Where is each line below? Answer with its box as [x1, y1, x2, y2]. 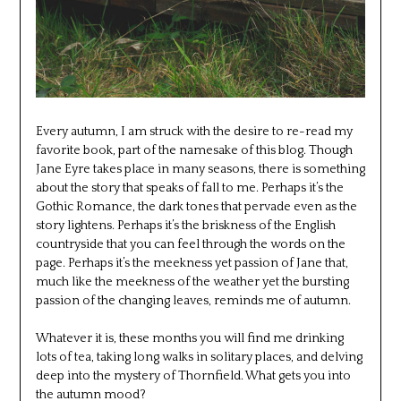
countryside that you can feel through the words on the [35, 237, 346, 252]
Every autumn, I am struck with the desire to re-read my [35, 124, 353, 140]
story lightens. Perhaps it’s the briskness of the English [35, 218, 336, 234]
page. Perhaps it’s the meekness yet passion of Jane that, [35, 256, 348, 271]
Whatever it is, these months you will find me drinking [35, 331, 344, 346]
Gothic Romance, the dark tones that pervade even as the [35, 200, 357, 215]
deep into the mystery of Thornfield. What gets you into [35, 369, 351, 384]
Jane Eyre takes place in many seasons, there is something [35, 162, 365, 177]
